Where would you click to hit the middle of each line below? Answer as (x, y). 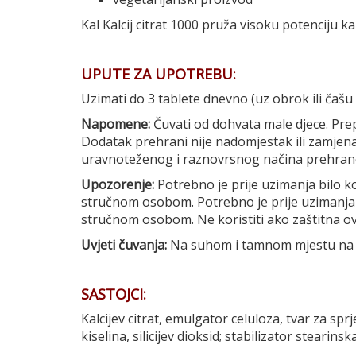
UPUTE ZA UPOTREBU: (159, 74)
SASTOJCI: (114, 294)
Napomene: (116, 124)
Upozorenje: (118, 184)
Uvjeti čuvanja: (124, 245)
